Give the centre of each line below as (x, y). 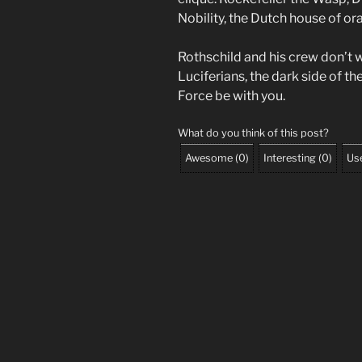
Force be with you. (232, 96)
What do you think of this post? (253, 133)
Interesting (290, 158)
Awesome (209, 158)
